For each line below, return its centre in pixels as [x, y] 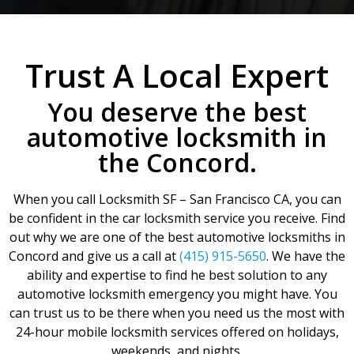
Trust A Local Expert [177, 76]
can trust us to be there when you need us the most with [177, 313]
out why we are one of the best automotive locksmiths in [177, 237]
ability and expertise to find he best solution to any [177, 275]
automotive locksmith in [177, 137]
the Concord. [177, 163]
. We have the [306, 256]
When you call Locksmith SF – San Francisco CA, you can [177, 200]
